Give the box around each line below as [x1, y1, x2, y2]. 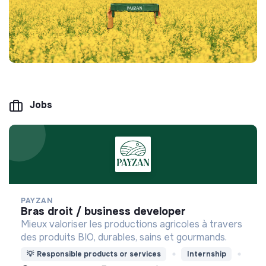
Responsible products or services [36, 249, 161, 259]
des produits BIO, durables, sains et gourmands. [21, 230, 227, 243]
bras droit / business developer [28, 204, 186, 218]
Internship [186, 249, 226, 259]
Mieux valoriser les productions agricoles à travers [21, 217, 242, 230]
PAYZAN [21, 195, 53, 205]
